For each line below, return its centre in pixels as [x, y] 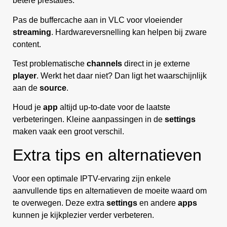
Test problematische [50, 63]
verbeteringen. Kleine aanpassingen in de [89, 120]
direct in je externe [156, 63]
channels [104, 63]
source [53, 88]
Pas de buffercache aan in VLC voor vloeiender [98, 20]
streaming [32, 32]
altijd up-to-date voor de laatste [114, 107]
